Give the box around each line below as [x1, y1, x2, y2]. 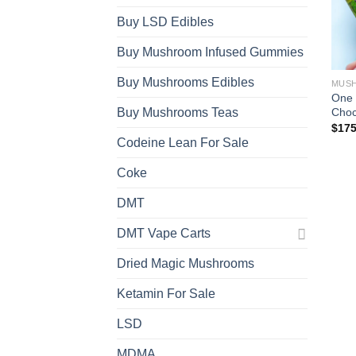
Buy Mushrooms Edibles [117, 75, 254, 90]
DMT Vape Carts [117, 226, 211, 241]
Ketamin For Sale [117, 287, 215, 301]
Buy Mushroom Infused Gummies [117, 45, 304, 60]
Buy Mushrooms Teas [117, 106, 238, 120]
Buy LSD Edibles [117, 15, 214, 29]
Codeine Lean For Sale [117, 136, 249, 150]
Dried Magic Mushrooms [117, 257, 254, 271]
